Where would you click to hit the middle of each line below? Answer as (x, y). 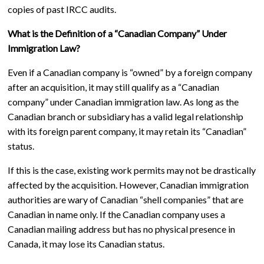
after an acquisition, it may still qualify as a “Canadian (113, 87)
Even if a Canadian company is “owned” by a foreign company (130, 72)
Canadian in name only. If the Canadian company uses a (116, 214)
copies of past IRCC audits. (62, 9)
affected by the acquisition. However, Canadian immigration (128, 184)
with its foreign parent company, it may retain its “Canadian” (127, 131)
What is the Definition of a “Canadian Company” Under (117, 33)
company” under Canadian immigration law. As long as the (123, 101)
